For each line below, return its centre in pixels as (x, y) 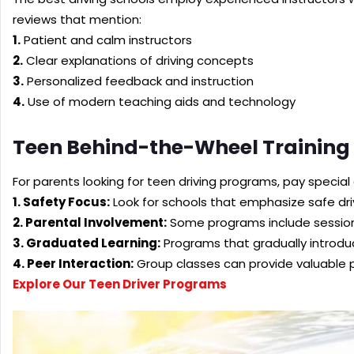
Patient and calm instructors (106, 40)
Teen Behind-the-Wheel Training (181, 147)
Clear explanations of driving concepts (138, 60)
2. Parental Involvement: (90, 222)
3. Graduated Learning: (87, 243)
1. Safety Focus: (61, 201)
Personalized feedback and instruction (139, 81)
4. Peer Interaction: (73, 263)
